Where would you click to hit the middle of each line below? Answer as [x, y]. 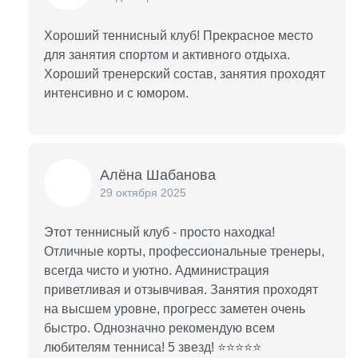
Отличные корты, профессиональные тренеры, [184, 251]
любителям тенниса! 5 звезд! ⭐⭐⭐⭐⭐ [153, 347]
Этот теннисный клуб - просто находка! [159, 232]
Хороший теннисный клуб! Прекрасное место [179, 36]
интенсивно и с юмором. [116, 93]
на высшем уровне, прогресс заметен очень [175, 309]
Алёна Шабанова [158, 175]
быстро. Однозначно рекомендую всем [159, 328]
